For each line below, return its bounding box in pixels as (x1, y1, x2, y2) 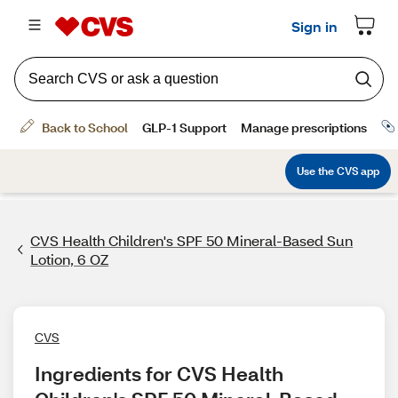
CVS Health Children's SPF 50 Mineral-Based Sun (30, 231, 354, 250)
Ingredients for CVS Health (35, 361, 283, 386)
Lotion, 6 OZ (30, 250, 109, 268)
